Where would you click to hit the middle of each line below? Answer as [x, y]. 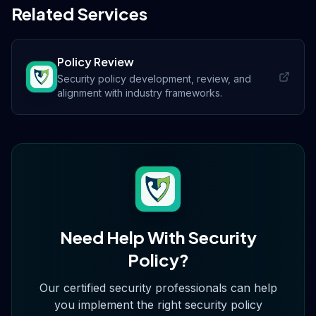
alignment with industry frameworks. [140, 93]
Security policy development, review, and [154, 79]
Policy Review [96, 62]
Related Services [79, 13]
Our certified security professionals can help [158, 288]
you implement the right [117, 305]
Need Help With [123, 237]
